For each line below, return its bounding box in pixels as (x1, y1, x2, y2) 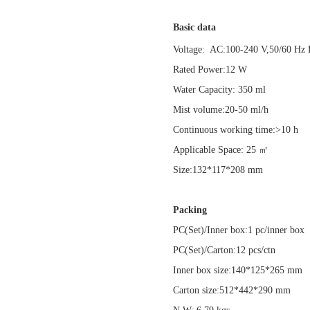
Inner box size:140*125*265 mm (173, 265, 302, 275)
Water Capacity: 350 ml (173, 84, 274, 95)
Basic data (173, 22, 219, 33)
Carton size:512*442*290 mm (173, 285, 291, 295)
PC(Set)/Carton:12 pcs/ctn (173, 245, 284, 255)
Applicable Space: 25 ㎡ (173, 145, 274, 155)
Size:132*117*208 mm (173, 165, 274, 175)
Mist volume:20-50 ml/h (173, 104, 282, 115)
